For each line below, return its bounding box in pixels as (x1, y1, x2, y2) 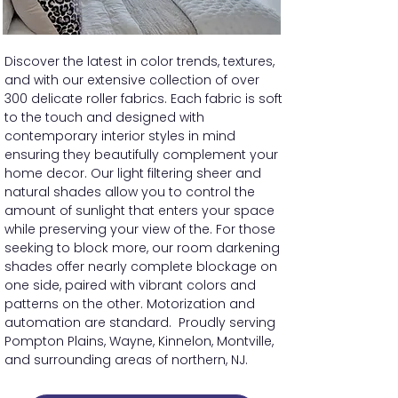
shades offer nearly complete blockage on (4, 258, 277, 275)
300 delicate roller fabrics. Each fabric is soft (4, 90, 283, 107)
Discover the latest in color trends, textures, (4, 52, 275, 70)
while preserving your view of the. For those (4, 220, 275, 238)
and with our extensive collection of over (4, 71, 259, 89)
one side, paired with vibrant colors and (4, 276, 256, 294)
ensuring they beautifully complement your (4, 146, 278, 163)
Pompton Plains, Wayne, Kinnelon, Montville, (4, 332, 274, 350)
